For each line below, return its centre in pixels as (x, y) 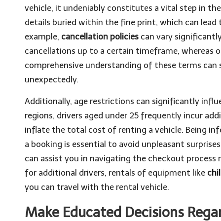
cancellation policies (100, 37)
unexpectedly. (52, 79)
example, (43, 37)
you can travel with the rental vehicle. (97, 187)
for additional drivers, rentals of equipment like (116, 173)
